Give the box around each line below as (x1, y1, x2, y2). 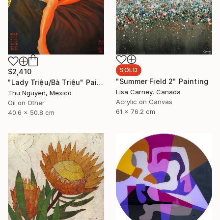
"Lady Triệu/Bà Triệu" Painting (97, 78, 104, 86)
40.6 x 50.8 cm (8, 108, 55, 116)
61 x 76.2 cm (116, 108, 155, 116)
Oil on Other (8, 98, 45, 107)
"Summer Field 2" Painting (116, 77, 208, 86)
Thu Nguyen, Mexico (8, 88, 72, 97)
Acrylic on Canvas (116, 98, 172, 106)
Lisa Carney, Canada (116, 88, 181, 96)
